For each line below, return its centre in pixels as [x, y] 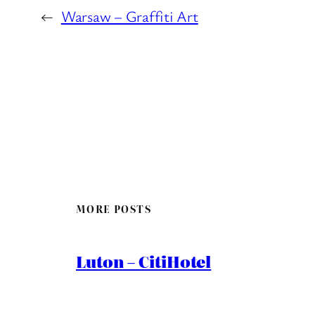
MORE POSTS [114, 209]
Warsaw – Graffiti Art [129, 15]
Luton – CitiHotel [144, 261]
